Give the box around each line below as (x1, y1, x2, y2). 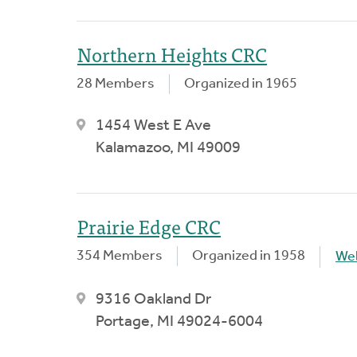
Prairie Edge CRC (77, 210, 221, 241)
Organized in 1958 (192, 248, 305, 264)
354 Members (76, 248, 163, 264)
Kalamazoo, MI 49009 (96, 139, 241, 156)
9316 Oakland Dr (96, 291, 211, 308)
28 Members (76, 76, 155, 92)
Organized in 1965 (184, 76, 297, 92)
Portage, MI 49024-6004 (96, 313, 263, 330)
